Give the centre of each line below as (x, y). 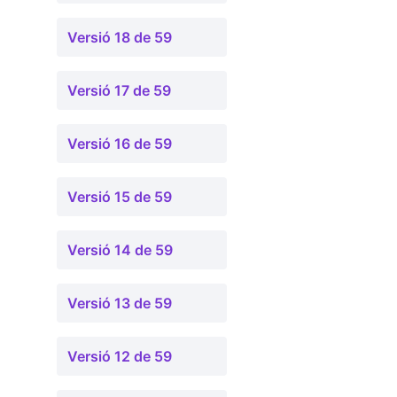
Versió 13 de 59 (120, 303)
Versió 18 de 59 (120, 37)
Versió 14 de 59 (120, 250)
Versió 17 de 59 (119, 90)
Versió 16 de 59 (120, 144)
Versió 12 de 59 (120, 356)
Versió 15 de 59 (120, 197)
